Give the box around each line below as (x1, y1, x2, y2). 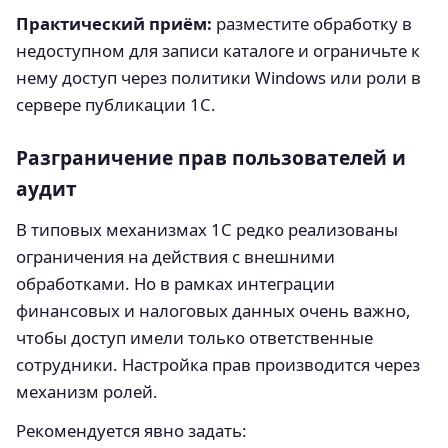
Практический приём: (16, 11, 212, 35)
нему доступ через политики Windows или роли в (16, 65, 421, 89)
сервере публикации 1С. (16, 92, 216, 116)
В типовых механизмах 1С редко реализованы (16, 217, 398, 241)
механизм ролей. (16, 379, 158, 403)
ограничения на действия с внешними (16, 244, 335, 268)
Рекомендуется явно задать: (16, 418, 247, 442)
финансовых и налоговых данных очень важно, (16, 298, 411, 322)
